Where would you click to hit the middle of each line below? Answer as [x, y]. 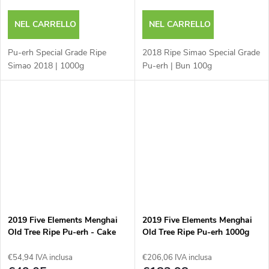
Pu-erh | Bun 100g [177, 65]
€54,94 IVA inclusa [40, 258]
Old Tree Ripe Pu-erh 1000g [195, 232]
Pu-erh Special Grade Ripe [57, 52]
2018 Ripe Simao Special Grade [201, 52]
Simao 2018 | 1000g [46, 65]
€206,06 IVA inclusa [177, 258]
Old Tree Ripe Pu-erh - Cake [62, 232]
